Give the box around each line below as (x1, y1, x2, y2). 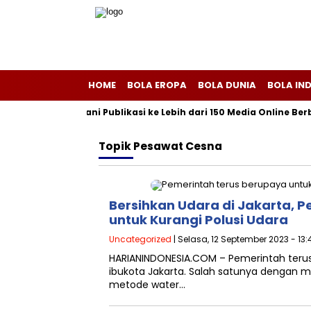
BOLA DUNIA (198, 78, 256, 92)
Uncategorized (109, 233, 171, 245)
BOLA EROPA (127, 78, 187, 92)
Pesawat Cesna (133, 139, 222, 153)
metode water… (109, 278, 185, 292)
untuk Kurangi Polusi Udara (109, 211, 288, 228)
